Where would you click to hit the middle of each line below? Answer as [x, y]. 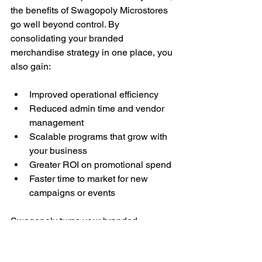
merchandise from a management [81, 235]
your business [58, 150]
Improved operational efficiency [94, 94]
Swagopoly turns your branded [75, 220]
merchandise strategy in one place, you [93, 52]
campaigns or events [72, 192]
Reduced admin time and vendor [98, 108]
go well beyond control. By [66, 24]
